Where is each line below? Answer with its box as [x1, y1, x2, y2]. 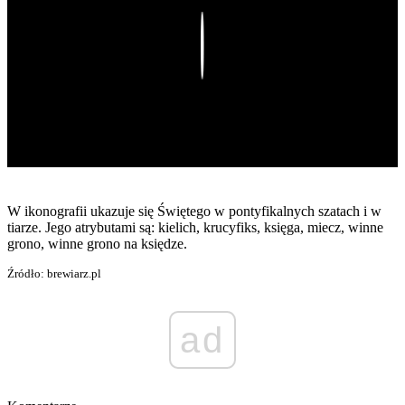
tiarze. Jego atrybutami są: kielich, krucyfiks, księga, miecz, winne [7, 220, 383, 236]
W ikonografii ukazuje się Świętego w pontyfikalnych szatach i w [7, 203, 381, 220]
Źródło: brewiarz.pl [7, 267, 101, 281]
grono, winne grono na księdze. [7, 236, 187, 252]
